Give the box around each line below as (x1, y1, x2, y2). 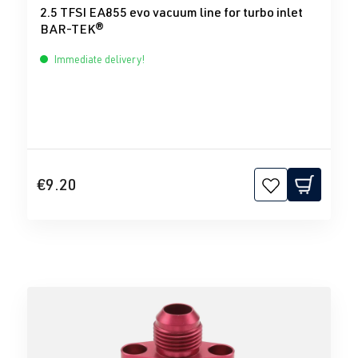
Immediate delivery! (52, 53, 145, 66)
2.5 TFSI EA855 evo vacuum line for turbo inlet (40, 4, 303, 21)
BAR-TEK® (40, 21, 105, 38)
